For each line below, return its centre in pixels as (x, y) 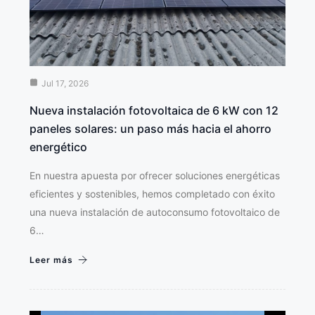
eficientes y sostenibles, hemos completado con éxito (152, 193)
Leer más (51, 259)
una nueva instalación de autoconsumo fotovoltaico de (155, 212)
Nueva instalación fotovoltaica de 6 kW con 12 (154, 110)
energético (58, 147)
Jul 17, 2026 (65, 83)
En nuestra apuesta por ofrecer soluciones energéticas (155, 175)
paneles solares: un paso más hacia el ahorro (150, 128)
